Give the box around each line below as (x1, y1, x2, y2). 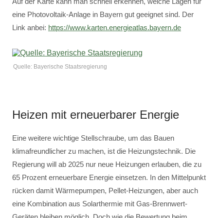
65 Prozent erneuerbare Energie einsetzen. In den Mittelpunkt (12, 173, 206, 182)
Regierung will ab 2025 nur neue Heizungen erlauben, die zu (12, 160, 201, 168)
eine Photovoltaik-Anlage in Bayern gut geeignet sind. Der (12, 10, 194, 18)
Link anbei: (12, 23, 48, 32)
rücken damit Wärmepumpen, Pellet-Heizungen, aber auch (12, 186, 198, 195)
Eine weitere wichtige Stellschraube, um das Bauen (12, 134, 174, 142)
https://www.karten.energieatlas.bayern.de (48, 23, 181, 32)
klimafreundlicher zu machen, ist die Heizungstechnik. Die (12, 147, 196, 155)
